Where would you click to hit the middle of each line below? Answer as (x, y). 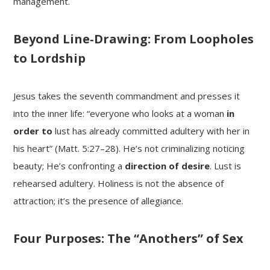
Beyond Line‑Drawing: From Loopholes (134, 39)
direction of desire (168, 165)
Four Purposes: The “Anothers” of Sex (129, 238)
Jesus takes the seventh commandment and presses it (127, 96)
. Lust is (226, 165)
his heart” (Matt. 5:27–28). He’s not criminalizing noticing (129, 148)
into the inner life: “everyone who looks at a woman (120, 113)
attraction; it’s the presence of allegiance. (99, 200)
